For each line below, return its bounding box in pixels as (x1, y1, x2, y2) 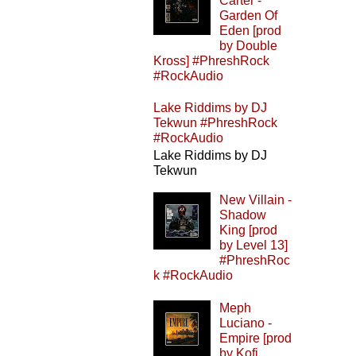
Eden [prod (219, 23, 282, 37)
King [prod (219, 223, 278, 238)
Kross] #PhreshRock (153, 53, 269, 68)
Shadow (219, 208, 267, 222)
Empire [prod (219, 331, 292, 345)
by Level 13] (219, 238, 288, 253)
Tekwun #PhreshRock (153, 116, 277, 130)
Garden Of (219, 8, 278, 22)
